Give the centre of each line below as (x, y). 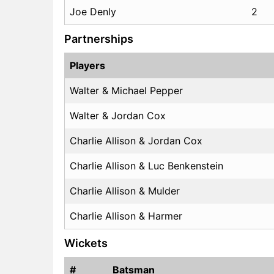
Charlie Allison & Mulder (125, 191)
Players (87, 65)
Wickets (86, 243)
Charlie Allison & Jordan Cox (136, 140)
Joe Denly (93, 11)
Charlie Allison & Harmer (126, 216)
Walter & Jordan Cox (118, 115)
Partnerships (99, 39)
